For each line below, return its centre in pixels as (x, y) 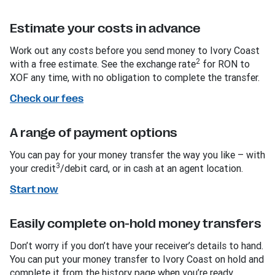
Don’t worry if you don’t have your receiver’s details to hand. (137, 246)
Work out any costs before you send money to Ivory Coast (135, 51)
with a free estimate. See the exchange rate (103, 64)
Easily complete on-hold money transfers (136, 224)
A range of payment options (94, 133)
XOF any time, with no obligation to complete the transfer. (135, 78)
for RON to (225, 64)
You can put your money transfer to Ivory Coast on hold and (137, 259)
